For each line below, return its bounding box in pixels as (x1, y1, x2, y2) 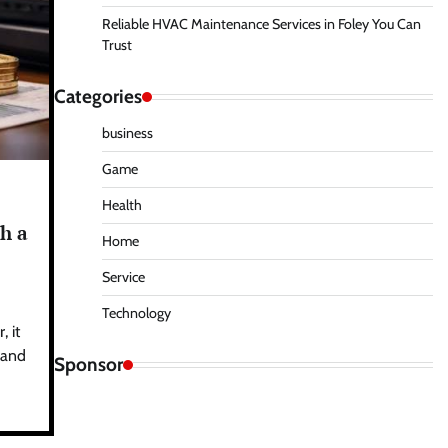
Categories (53, 85, 142, 108)
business (101, 124, 153, 142)
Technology (101, 304, 171, 322)
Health (101, 196, 142, 214)
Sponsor (53, 353, 123, 376)
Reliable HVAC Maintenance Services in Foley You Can (101, 15, 421, 33)
